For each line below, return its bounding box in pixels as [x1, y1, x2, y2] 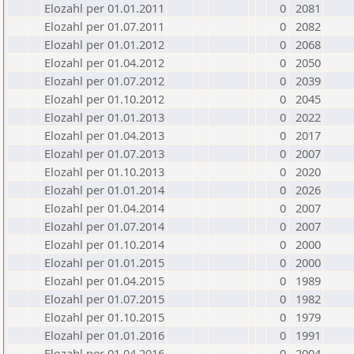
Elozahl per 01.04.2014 [44, 200, 164, 216]
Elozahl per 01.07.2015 [44, 291, 164, 307]
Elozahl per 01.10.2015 [44, 309, 164, 325]
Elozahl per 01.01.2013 [44, 109, 164, 125]
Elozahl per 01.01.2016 [44, 327, 164, 343]
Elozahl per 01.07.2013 [44, 145, 164, 161]
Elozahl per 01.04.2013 [44, 127, 164, 143]
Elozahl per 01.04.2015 [44, 273, 164, 288]
